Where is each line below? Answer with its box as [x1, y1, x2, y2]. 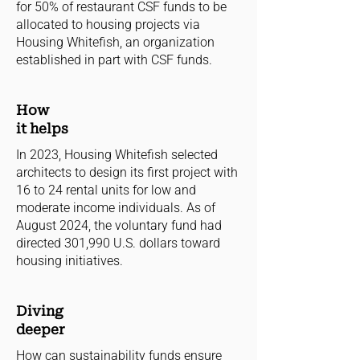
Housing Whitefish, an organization [16, 35, 215, 50]
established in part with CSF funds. [16, 52, 212, 67]
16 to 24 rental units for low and [16, 182, 196, 198]
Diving [16, 303, 63, 319]
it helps [16, 121, 68, 137]
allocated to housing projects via [16, 17, 200, 32]
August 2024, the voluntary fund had [16, 218, 222, 233]
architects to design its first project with [16, 165, 238, 180]
